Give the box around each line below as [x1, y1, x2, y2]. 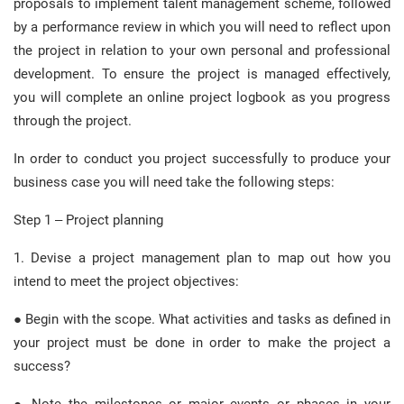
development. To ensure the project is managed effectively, [14, 66, 390, 82]
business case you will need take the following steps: [14, 174, 335, 190]
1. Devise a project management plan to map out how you [14, 250, 390, 266]
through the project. [14, 113, 132, 129]
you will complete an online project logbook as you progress [14, 89, 390, 106]
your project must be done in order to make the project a [14, 335, 390, 351]
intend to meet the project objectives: [14, 273, 239, 289]
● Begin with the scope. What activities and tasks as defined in [14, 311, 390, 327]
